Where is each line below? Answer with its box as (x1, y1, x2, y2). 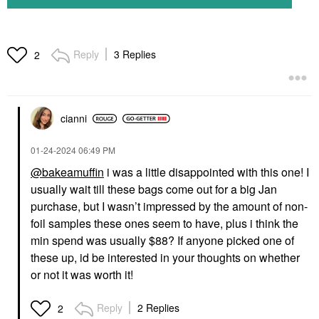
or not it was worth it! (31, 266, 133, 283)
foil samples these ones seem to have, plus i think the (31, 215, 298, 232)
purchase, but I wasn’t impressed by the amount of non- (31, 198, 308, 215)
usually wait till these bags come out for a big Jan (31, 181, 277, 198)
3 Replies (114, 47, 156, 62)
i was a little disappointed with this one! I (104, 164, 309, 181)
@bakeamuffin (31, 164, 104, 181)
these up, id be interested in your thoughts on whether (31, 249, 300, 266)
